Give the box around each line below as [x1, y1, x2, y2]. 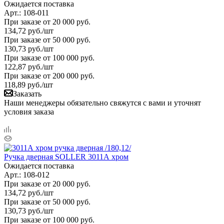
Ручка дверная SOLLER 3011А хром [4, 152, 128, 161]
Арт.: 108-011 [4, 8, 49, 17]
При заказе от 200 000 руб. [4, 71, 94, 80]
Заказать [13, 89, 41, 98]
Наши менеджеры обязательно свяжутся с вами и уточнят [4, 98, 201, 107]
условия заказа [4, 107, 54, 116]
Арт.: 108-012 [4, 170, 49, 179]
